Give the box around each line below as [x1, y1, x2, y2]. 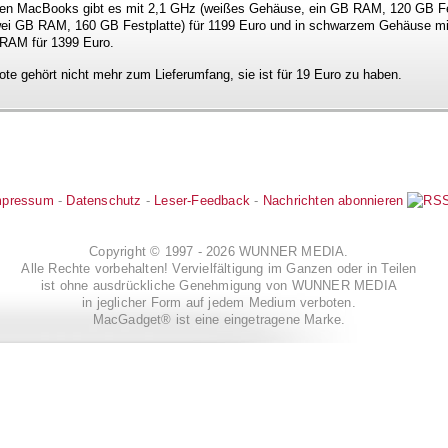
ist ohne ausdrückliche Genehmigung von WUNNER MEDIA [40, 277, 398, 293]
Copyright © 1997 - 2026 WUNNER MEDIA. [89, 243, 349, 259]
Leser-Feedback [154, 192, 251, 208]
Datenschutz [66, 192, 142, 208]
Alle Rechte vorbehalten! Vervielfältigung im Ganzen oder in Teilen [21, 260, 417, 276]
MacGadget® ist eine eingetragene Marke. [92, 311, 346, 327]
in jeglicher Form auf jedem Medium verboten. [82, 294, 356, 310]
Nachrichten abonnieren [262, 192, 404, 208]
